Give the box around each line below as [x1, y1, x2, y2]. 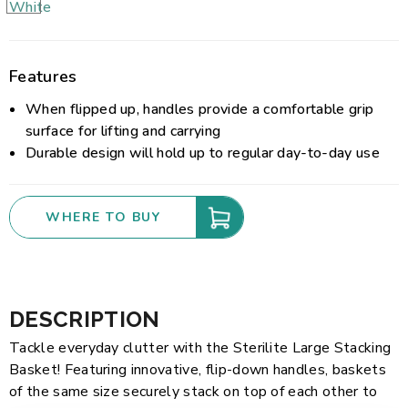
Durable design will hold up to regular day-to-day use [25, 143, 380, 163]
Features [9, 66, 77, 87]
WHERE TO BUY [46, 209, 160, 226]
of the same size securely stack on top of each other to [9, 382, 378, 402]
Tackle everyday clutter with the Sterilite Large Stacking [9, 338, 392, 358]
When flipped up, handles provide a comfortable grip [25, 99, 374, 119]
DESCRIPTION [9, 306, 160, 332]
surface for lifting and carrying [25, 121, 221, 141]
